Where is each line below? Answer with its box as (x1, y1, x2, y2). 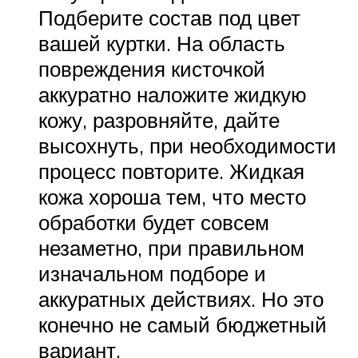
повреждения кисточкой (38, 55, 265, 82)
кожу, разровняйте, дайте (38, 106, 280, 133)
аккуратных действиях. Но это (38, 285, 324, 312)
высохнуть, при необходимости (38, 132, 336, 158)
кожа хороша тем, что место (38, 183, 306, 209)
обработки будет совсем (38, 209, 269, 235)
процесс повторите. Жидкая (38, 157, 304, 184)
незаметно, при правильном (38, 234, 304, 261)
